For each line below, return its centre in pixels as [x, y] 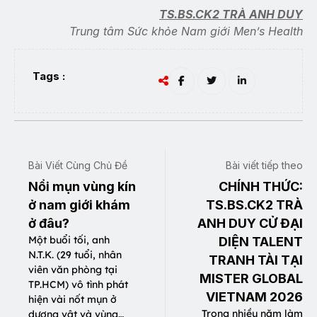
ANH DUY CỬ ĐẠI [250, 224]
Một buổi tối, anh [69, 240]
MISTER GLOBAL [251, 279]
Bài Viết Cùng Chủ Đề [78, 166]
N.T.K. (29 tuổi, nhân [75, 255]
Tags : [49, 76]
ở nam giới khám [79, 205]
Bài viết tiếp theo [264, 166]
